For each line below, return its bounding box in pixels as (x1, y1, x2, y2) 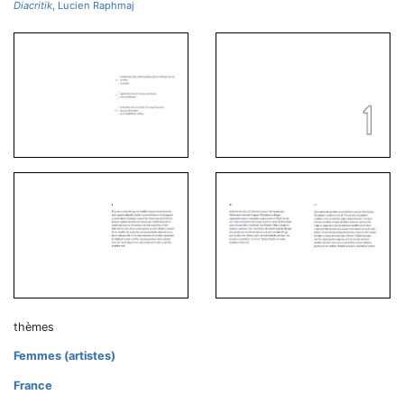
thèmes (14, 319, 54, 334)
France (14, 378, 52, 392)
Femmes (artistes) (14, 348, 115, 363)
